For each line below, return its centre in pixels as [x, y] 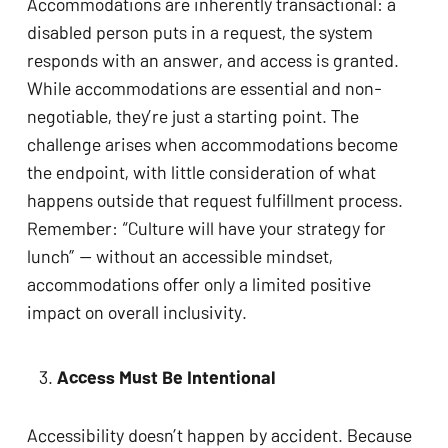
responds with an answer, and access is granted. [212, 59]
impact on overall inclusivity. [136, 311]
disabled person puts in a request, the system [199, 31]
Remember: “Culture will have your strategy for [206, 227]
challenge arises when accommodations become [212, 143]
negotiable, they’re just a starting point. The [192, 115]
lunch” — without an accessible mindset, [179, 255]
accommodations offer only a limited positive [198, 283]
